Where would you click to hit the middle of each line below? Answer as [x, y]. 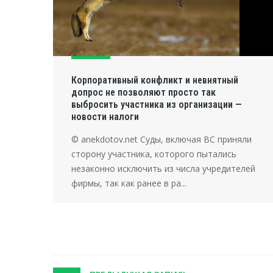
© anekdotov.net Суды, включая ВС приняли [161, 140]
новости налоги [105, 117]
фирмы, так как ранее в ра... [129, 183]
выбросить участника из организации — [157, 105]
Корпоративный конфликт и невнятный [155, 80]
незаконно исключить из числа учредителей [163, 169]
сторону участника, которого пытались [154, 154]
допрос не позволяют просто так [144, 93]
